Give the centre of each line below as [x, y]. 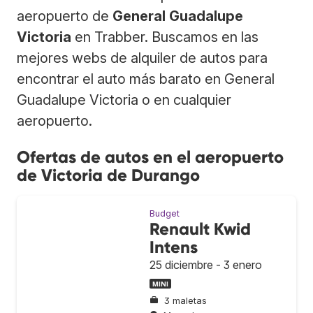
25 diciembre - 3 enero [206, 264]
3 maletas [185, 301]
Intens [174, 247]
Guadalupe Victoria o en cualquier [124, 100]
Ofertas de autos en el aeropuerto [150, 156]
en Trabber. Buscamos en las [165, 37]
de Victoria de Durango [108, 175]
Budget [165, 213]
